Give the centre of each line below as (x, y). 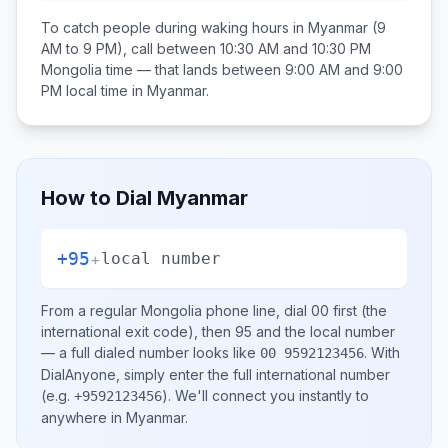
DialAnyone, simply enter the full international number (215, 374)
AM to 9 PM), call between (130, 48)
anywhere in (83, 417)
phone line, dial (256, 310)
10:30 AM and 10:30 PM (295, 48)
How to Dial (99, 198)
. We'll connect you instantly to (268, 395)
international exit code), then (138, 331)
